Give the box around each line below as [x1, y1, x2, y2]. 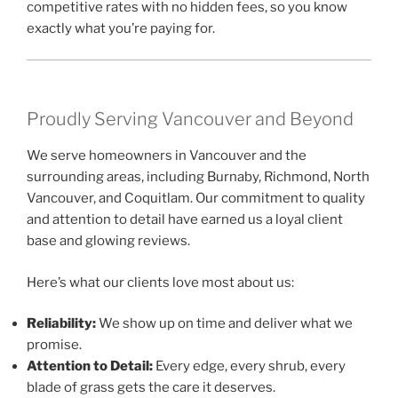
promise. [27, 337, 82, 354]
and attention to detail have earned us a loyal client [27, 211, 343, 228]
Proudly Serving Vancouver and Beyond [27, 108, 354, 131]
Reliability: [27, 315, 96, 332]
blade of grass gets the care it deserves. [27, 379, 275, 396]
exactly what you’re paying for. [27, 20, 215, 37]
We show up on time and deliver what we [96, 315, 353, 332]
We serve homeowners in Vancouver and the [27, 147, 306, 164]
